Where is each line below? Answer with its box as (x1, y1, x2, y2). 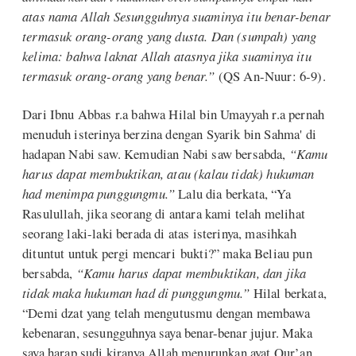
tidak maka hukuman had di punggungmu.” (22, 284, 250, 303)
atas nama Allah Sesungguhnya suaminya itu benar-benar (22, 6, 331, 25)
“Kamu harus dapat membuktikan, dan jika (75, 264, 307, 283)
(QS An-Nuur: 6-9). (215, 66, 326, 85)
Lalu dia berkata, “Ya (175, 184, 291, 203)
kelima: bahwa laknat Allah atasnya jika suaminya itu (22, 46, 311, 65)
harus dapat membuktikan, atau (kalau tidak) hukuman (22, 164, 315, 184)
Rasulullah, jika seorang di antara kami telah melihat (22, 204, 305, 223)
